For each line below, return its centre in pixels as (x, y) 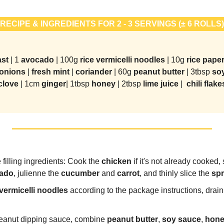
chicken (116, 161)
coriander (95, 71)
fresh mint (50, 71)
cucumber (80, 173)
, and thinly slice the (175, 173)
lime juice (161, 83)
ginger (53, 83)
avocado (38, 59)
